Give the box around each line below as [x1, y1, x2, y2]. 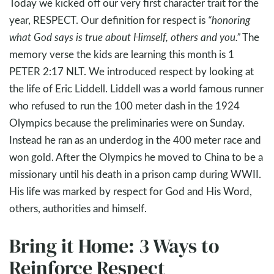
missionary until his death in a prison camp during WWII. [9, 166, 261, 181]
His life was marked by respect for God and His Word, [9, 183, 252, 198]
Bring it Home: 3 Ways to [9, 232, 219, 259]
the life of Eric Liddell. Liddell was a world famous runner [9, 81, 264, 95]
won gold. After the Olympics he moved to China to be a [9, 149, 263, 164]
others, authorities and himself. [9, 201, 147, 215]
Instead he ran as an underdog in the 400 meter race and [9, 132, 261, 147]
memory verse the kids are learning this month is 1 [9, 46, 234, 61]
